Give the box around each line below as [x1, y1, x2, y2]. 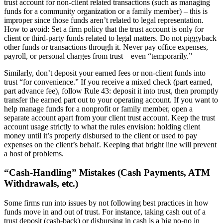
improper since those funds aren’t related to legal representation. [4, 15, 204, 24]
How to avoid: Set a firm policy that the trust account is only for [4, 24, 204, 33]
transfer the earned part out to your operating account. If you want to [4, 95, 218, 104]
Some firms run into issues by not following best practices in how [4, 199, 209, 207]
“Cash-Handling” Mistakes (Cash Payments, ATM [4, 167, 210, 178]
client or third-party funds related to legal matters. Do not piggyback [4, 33, 217, 42]
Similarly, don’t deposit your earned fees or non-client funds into [4, 68, 206, 77]
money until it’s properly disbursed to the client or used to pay [4, 131, 197, 140]
